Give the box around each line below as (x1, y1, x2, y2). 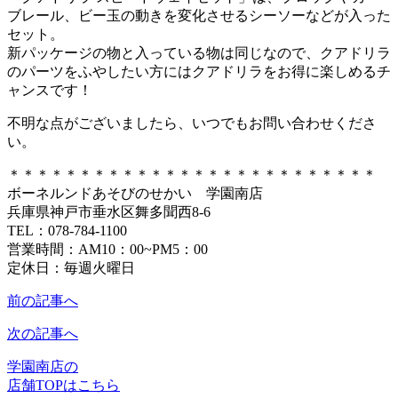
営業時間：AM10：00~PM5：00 (7, 241, 208, 257)
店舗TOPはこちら (7, 377, 120, 393)
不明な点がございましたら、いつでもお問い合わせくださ (7, 115, 377, 131)
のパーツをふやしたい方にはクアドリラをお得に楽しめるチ (7, 63, 391, 79)
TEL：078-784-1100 (7, 222, 127, 238)
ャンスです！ (7, 82, 92, 98)
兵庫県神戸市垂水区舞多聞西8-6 (7, 203, 211, 219)
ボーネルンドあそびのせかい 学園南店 (7, 185, 263, 201)
